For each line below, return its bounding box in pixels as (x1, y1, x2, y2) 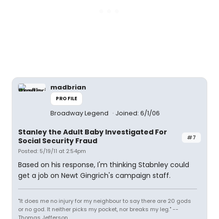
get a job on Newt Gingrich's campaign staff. (18, 171, 171, 180)
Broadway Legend (50, 109, 110, 118)
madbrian (50, 83, 86, 92)
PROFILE (56, 95, 78, 102)
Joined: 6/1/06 (115, 109, 160, 118)
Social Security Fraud (18, 136, 97, 146)
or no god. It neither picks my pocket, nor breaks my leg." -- (18, 205, 178, 213)
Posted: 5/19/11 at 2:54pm (18, 147, 86, 155)
